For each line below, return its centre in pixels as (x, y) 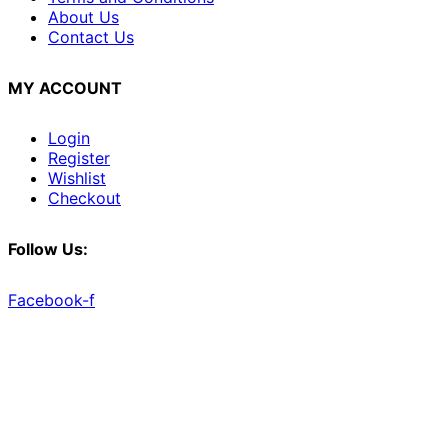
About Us (83, 16)
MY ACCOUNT (65, 87)
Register (79, 158)
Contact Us (91, 36)
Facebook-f (51, 299)
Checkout (84, 198)
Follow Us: (48, 249)
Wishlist (77, 178)
